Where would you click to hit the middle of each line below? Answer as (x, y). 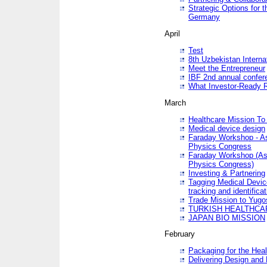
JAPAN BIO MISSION (227, 218)
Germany (204, 17)
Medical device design (227, 128)
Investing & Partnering (227, 173)
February (180, 234)
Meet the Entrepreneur (227, 69)
